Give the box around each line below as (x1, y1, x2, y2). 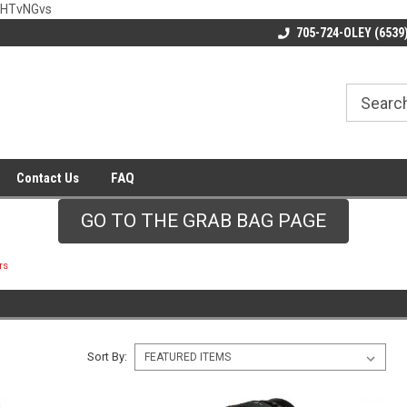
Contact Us (16, 169, 79, 186)
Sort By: (86, 350, 127, 363)
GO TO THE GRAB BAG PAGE (81, 210, 326, 232)
